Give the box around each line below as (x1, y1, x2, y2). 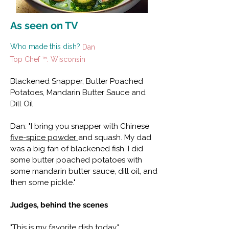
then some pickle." (10, 178, 76, 188)
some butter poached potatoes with (10, 155, 142, 165)
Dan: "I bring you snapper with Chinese (10, 122, 149, 131)
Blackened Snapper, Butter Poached (10, 77, 143, 86)
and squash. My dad (78, 133, 151, 143)
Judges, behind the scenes (10, 200, 108, 210)
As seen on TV (10, 19, 78, 32)
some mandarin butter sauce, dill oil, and (10, 167, 157, 176)
